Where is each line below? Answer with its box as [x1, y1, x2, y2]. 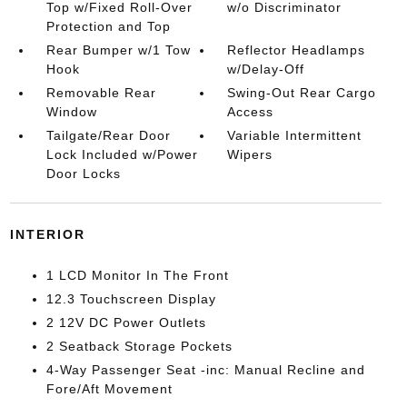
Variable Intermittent [227, 128, 362, 143]
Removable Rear [45, 85, 156, 100]
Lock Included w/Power [45, 147, 198, 162]
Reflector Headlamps [227, 43, 366, 57]
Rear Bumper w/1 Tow [45, 43, 191, 57]
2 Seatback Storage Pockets [45, 339, 233, 353]
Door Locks [45, 166, 121, 181]
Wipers [227, 147, 273, 162]
